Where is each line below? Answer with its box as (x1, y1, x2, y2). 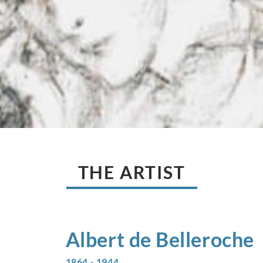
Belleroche (156, 227, 254, 252)
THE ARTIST (77, 161, 186, 183)
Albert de (65, 227, 151, 252)
